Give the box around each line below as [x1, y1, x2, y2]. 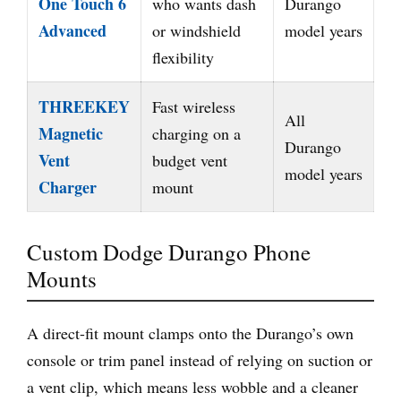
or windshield [152, 19, 241, 41]
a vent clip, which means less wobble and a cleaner [27, 375, 358, 397]
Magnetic [38, 121, 103, 145]
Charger [38, 175, 97, 199]
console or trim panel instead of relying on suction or [27, 348, 372, 371]
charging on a [152, 122, 241, 144]
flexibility [152, 46, 214, 68]
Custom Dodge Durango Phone [27, 236, 311, 267]
